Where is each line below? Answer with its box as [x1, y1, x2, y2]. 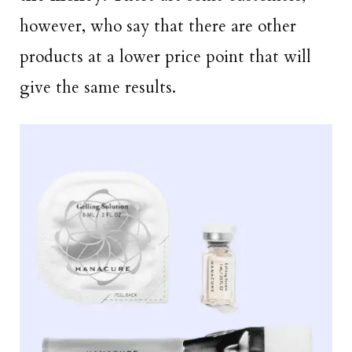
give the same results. [20, 75, 176, 99]
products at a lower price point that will [20, 45, 311, 68]
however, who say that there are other [20, 14, 296, 38]
